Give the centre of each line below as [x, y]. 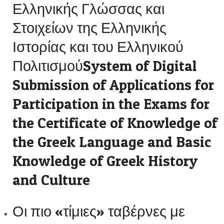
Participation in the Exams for [111, 104]
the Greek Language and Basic [112, 142]
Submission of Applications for [113, 85]
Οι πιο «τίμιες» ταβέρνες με [99, 211]
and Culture [51, 180]
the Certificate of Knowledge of [115, 123]
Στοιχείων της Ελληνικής [89, 28]
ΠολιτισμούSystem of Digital [104, 66]
